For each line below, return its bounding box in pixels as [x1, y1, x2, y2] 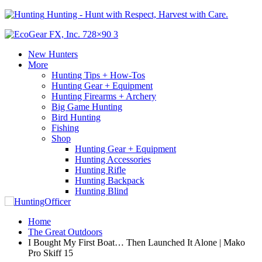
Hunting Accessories [75, 154, 151, 164]
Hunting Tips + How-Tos [51, 70, 145, 80]
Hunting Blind [75, 186, 128, 196]
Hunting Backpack [75, 175, 144, 185]
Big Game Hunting [51, 102, 122, 112]
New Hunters [28, 49, 78, 59]
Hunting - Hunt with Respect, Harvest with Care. [47, 9, 228, 19]
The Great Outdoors [28, 227, 102, 237]
